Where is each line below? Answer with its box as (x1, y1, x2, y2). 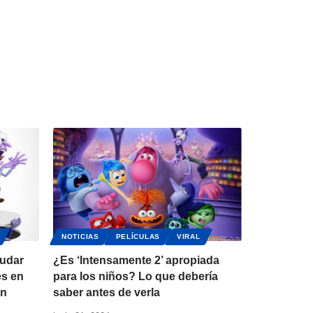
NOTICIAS (61, 232, 99, 240)
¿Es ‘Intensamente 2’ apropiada (53, 254, 219, 266)
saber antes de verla (53, 286, 160, 298)
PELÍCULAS (115, 232, 160, 240)
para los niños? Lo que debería (53, 270, 218, 282)
